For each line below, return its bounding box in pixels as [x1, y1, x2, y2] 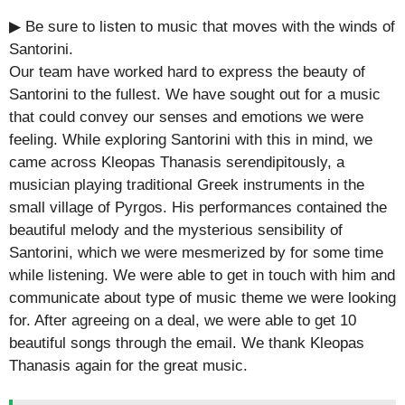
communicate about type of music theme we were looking [9, 288, 396, 306]
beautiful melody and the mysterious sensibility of [9, 221, 343, 239]
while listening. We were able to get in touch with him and [9, 266, 395, 284]
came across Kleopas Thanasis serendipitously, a [9, 153, 344, 171]
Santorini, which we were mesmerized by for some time [9, 243, 383, 261]
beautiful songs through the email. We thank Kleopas [9, 334, 364, 352]
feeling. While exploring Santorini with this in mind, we [9, 130, 372, 148]
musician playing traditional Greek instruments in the [9, 175, 364, 193]
